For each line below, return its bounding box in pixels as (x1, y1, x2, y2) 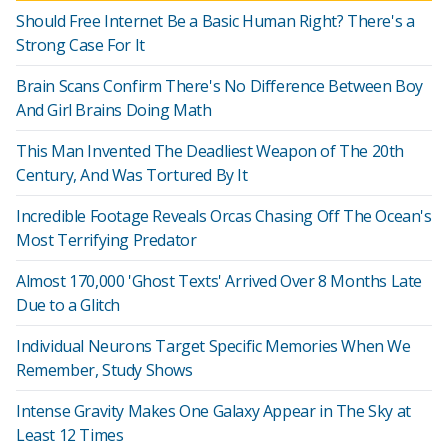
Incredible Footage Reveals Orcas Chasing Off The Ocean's (16, 205, 432, 227)
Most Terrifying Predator (16, 229, 197, 251)
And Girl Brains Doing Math (16, 99, 212, 121)
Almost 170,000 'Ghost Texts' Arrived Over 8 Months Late (16, 270, 423, 292)
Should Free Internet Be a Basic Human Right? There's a (16, 10, 415, 32)
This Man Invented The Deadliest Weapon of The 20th (16, 140, 405, 162)
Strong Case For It (16, 34, 145, 56)
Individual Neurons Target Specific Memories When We (16, 335, 411, 357)
